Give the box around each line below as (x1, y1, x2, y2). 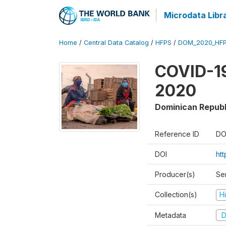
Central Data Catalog (84, 39, 149, 46)
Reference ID (155, 130, 199, 138)
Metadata (155, 210, 186, 219)
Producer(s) (155, 170, 195, 179)
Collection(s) (155, 190, 197, 199)
